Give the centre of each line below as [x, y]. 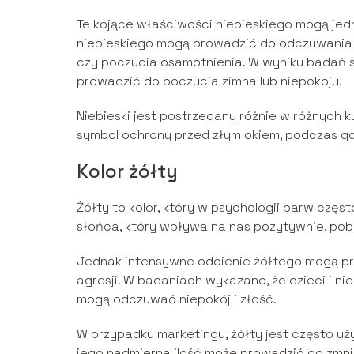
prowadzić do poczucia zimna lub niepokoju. [209, 81]
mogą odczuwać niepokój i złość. [177, 299]
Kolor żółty [127, 171]
